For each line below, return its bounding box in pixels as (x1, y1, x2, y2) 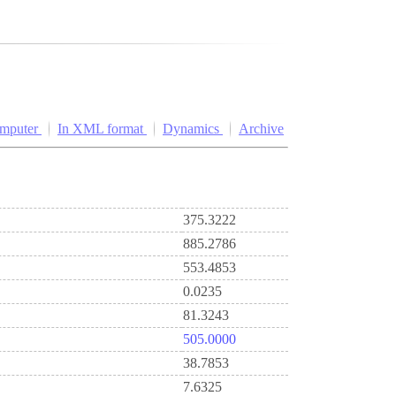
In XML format (57, 121, 147, 137)
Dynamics (163, 121, 223, 137)
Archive (239, 121, 284, 137)
